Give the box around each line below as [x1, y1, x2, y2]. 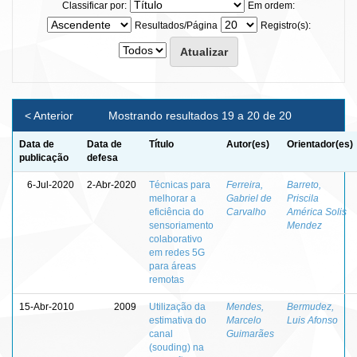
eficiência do [149, 206, 204, 218]
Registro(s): [260, 19, 311, 31]
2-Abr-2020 [87, 178, 136, 190]
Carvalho [226, 206, 266, 218]
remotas [149, 273, 184, 285]
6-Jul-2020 [27, 178, 74, 190]
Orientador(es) [287, 138, 353, 150]
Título [149, 138, 174, 150]
